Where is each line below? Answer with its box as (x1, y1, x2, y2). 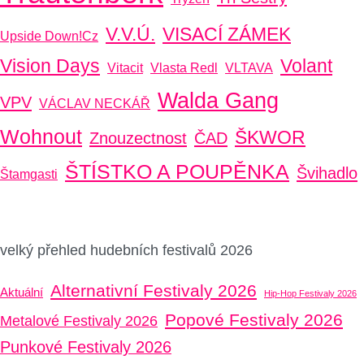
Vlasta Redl (150, 60, 218, 75)
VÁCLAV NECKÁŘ (39, 96, 150, 110)
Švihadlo (297, 163, 357, 182)
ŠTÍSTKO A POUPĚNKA (65, 159, 289, 183)
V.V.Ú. (106, 23, 155, 45)
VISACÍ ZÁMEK (162, 23, 291, 45)
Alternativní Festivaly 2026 (50, 281, 257, 301)
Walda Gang (158, 87, 279, 113)
